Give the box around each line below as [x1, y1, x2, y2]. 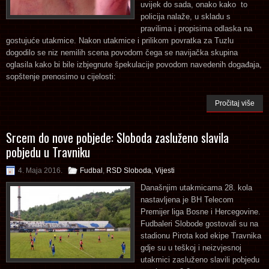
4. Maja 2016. [18, 166, 62, 175]
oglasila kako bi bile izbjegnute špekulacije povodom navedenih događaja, [6, 59, 262, 69]
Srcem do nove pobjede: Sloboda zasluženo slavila [6, 128, 229, 147]
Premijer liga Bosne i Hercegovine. [141, 207, 261, 216]
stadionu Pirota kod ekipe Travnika [141, 231, 261, 240]
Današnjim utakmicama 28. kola [141, 183, 252, 192]
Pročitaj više [215, 98, 255, 107]
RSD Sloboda [106, 166, 151, 175]
